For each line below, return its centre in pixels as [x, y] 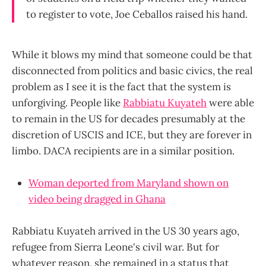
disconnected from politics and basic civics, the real [132, 70]
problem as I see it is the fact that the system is [121, 86]
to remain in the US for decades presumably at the [129, 118]
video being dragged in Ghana [97, 199]
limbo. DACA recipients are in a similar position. [123, 151]
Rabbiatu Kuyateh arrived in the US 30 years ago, [126, 231]
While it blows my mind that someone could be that [132, 54]
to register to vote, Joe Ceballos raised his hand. [137, 14]
